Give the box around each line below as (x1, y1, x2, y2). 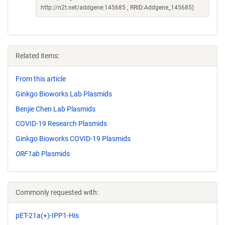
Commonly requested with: (16, 188, 98, 196)
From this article (16, 75, 66, 83)
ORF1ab (16, 149, 40, 158)
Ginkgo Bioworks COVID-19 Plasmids (16, 135, 131, 143)
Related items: (16, 52, 59, 60)
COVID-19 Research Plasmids (16, 120, 107, 128)
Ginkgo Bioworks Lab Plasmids (16, 89, 112, 98)
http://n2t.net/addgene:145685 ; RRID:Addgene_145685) (41, 4, 194, 11)
